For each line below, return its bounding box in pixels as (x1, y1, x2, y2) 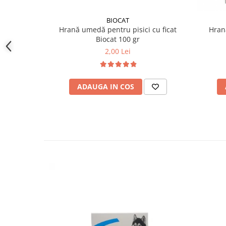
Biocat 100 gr (96, 34, 140, 44)
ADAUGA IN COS (77, 82, 134, 91)
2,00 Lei (105, 46, 131, 56)
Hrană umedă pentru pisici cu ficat (59, 25, 177, 34)
